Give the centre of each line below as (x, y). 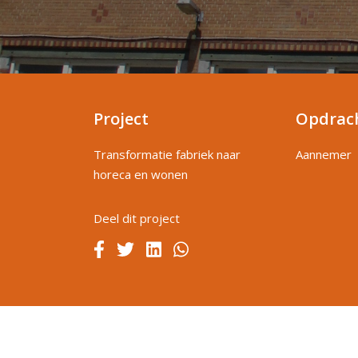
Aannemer (324, 154)
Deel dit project (137, 218)
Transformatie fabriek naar (167, 154)
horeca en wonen (141, 174)
